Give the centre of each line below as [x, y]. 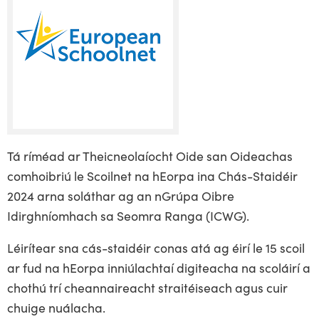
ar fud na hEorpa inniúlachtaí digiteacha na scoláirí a [159, 268]
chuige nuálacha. [58, 308]
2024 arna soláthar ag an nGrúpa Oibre [121, 195]
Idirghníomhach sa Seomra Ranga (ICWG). [128, 215]
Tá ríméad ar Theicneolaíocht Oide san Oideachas [150, 155]
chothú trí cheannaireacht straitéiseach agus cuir [147, 288]
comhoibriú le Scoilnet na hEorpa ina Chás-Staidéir [152, 175]
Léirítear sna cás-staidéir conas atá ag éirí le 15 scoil [156, 248]
